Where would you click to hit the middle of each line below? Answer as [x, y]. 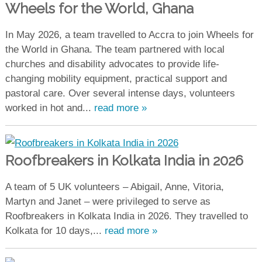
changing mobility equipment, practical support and [116, 79]
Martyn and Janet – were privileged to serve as [108, 201]
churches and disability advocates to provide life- [112, 64]
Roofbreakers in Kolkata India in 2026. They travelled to [126, 216]
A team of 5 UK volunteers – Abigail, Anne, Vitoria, [114, 187]
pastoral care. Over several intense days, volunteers [120, 94]
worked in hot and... [49, 108]
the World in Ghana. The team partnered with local [115, 50]
